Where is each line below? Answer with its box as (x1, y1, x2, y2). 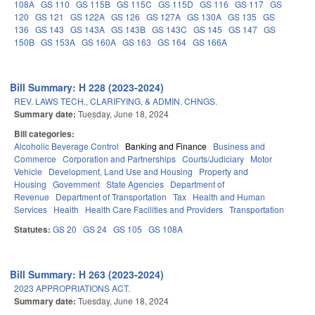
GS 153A (41, 36, 75, 49)
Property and (199, 165, 248, 178)
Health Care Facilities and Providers (85, 203, 223, 216)
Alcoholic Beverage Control (14, 140, 119, 153)
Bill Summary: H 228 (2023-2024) (10, 80, 165, 95)
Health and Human (193, 191, 265, 203)
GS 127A (146, 11, 181, 23)
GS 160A (82, 36, 116, 49)
